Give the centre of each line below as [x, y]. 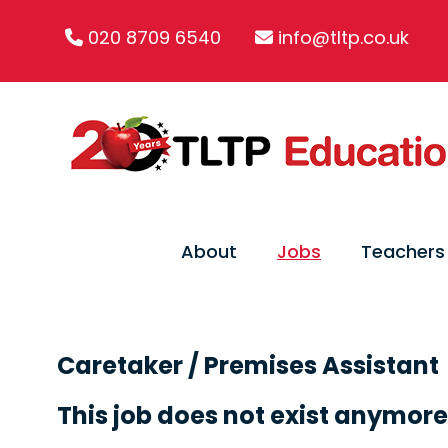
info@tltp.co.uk [343, 37]
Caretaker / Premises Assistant [248, 365]
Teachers [403, 251]
